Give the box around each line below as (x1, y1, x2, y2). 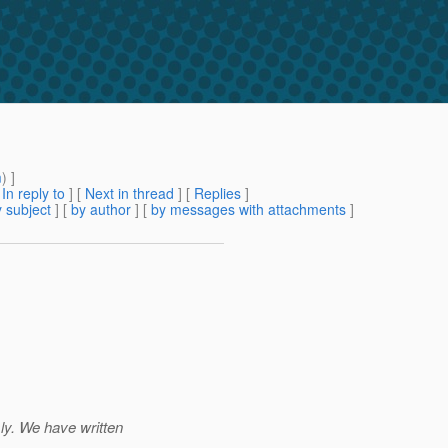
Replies (194, 183, 241, 204)
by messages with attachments (151, 199, 346, 220)
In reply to (2, 183, 65, 204)
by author (71, 199, 131, 220)
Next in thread (85, 183, 174, 204)
